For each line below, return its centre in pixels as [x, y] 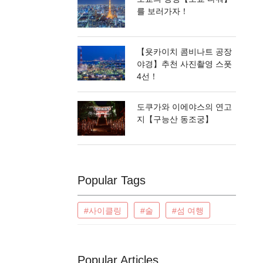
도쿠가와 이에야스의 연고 [184, 107]
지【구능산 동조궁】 [175, 119]
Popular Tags [112, 181]
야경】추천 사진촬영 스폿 [184, 64]
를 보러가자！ [163, 11]
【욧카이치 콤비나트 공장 [184, 52]
